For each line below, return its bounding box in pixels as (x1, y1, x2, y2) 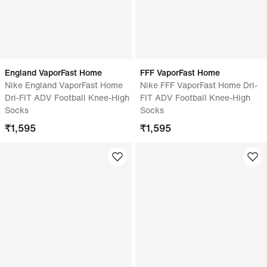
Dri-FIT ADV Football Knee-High (5, 91, 129, 104)
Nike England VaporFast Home (5, 79, 123, 91)
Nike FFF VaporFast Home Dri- (140, 79, 257, 91)
